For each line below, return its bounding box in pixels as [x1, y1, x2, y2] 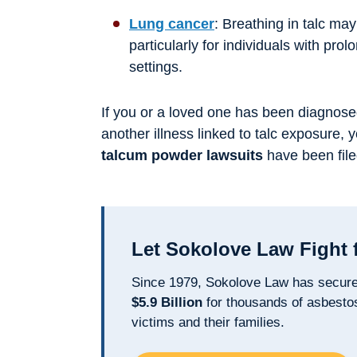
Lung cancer [129, 15, 214, 32]
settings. [129, 58, 182, 75]
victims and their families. [131, 314, 284, 330]
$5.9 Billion [131, 294, 202, 310]
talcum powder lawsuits [101, 147, 263, 163]
